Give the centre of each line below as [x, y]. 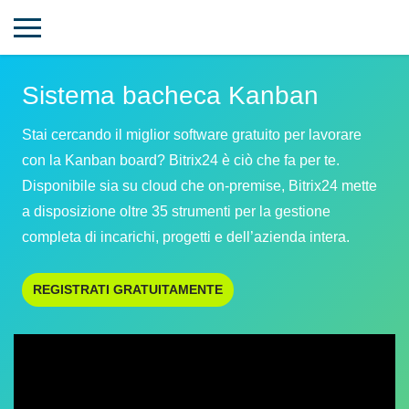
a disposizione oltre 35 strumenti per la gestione [176, 211]
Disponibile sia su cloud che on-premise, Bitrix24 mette [199, 186]
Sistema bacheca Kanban [170, 95]
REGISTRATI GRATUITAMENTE [128, 289]
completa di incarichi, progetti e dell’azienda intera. [186, 237]
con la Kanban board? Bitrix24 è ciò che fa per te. [181, 160]
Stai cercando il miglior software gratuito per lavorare [192, 135]
